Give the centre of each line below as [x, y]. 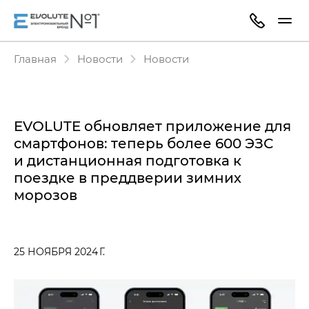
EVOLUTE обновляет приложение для [152, 126]
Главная [35, 59]
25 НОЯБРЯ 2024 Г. [59, 251]
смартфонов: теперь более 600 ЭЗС [143, 143]
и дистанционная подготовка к [128, 160]
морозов [46, 195]
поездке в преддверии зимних [128, 177]
